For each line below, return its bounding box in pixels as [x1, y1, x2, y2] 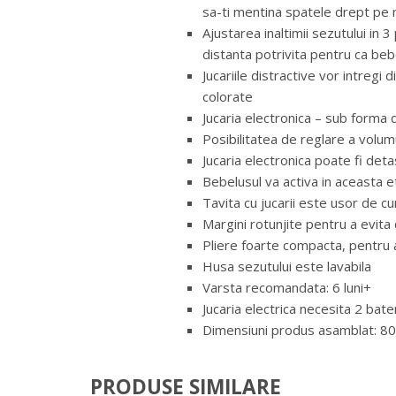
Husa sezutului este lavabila [202, 256, 372, 275]
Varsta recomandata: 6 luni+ [202, 278, 372, 296]
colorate [202, 87, 254, 105]
